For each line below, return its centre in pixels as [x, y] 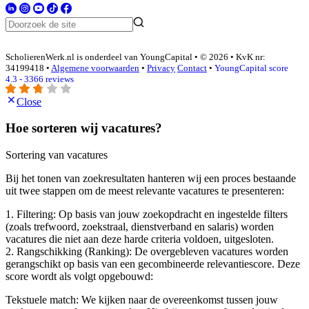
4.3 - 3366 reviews [40, 79]
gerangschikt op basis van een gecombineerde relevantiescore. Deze [153, 264]
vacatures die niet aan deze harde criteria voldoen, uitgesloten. [140, 239]
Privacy [161, 68]
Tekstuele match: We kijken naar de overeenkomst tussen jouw [142, 300]
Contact [192, 68]
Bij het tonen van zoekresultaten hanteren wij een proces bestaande [151, 179]
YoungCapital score [251, 68]
